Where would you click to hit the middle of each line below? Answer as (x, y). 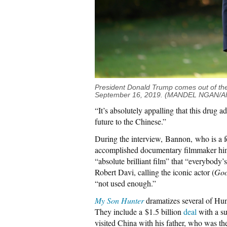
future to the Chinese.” (130, 121)
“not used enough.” (125, 183)
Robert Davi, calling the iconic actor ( (155, 172)
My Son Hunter (119, 200)
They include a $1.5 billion (139, 211)
